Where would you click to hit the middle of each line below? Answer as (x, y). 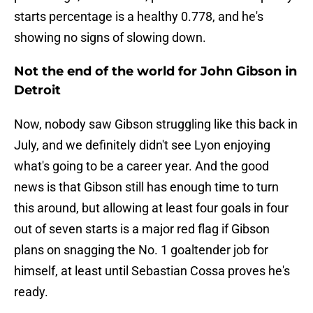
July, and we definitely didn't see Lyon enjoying (142, 145)
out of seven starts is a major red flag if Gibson (142, 229)
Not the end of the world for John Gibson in (155, 72)
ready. (31, 292)
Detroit (37, 90)
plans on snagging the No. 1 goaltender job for (141, 250)
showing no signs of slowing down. (110, 38)
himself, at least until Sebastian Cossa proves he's (152, 271)
